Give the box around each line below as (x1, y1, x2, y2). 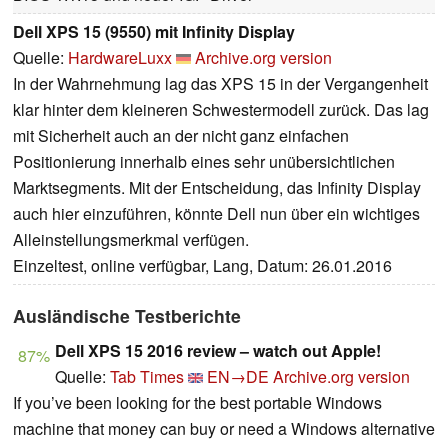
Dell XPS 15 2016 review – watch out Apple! (55, 339, 381, 363)
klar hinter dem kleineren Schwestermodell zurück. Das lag (13, 98, 429, 122)
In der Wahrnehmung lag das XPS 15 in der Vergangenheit (13, 72, 428, 96)
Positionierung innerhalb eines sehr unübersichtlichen (13, 150, 395, 174)
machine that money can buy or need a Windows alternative (13, 417, 435, 441)
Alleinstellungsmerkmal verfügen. (13, 228, 249, 252)
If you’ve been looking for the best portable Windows (13, 391, 382, 415)
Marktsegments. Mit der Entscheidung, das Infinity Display (13, 176, 421, 200)
